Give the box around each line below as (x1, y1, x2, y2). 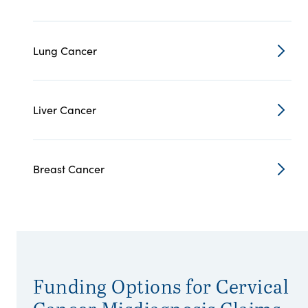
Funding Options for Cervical (33, 273, 289, 299)
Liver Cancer (33, 102, 96, 117)
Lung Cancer (33, 43, 97, 58)
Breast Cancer (33, 162, 104, 176)
